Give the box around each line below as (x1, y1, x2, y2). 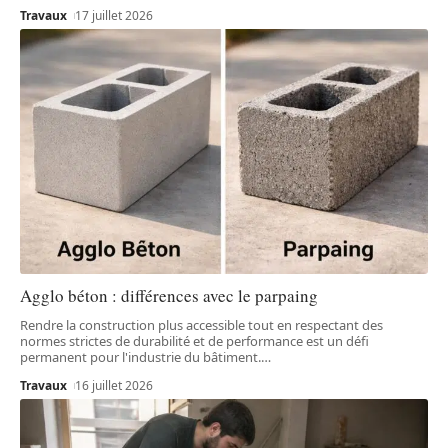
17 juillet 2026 (75, 6, 154, 24)
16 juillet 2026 (75, 376, 154, 394)
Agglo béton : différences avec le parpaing (20, 283, 318, 307)
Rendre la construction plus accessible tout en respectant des (20, 315, 383, 334)
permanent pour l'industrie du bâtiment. (20, 347, 261, 366)
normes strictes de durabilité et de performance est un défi (20, 331, 369, 350)
